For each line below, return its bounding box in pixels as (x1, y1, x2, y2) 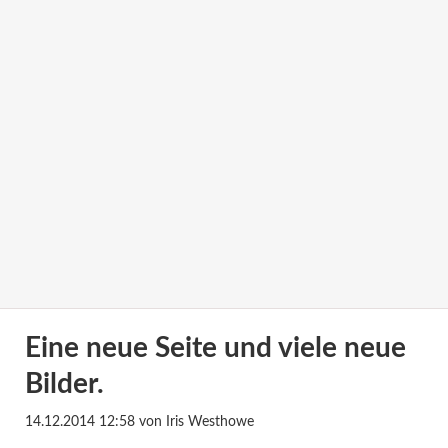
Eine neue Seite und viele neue (24, 333, 406, 362)
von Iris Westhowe (134, 415, 254, 430)
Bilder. (24, 369, 104, 398)
